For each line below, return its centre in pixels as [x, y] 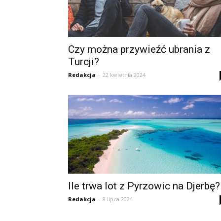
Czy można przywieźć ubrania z [139, 49]
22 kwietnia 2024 [124, 75]
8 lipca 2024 [118, 199]
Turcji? [84, 62]
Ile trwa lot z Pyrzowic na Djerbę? [144, 186]
